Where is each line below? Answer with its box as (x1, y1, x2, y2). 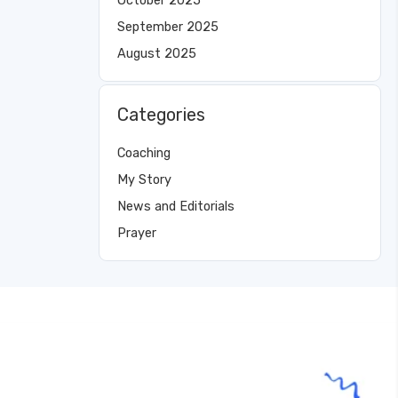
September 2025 (117, 20, 219, 36)
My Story (117, 172, 171, 188)
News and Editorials (117, 199, 235, 215)
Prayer (117, 226, 156, 242)
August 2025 (117, 46, 196, 62)
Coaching (117, 146, 171, 162)
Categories (117, 104, 205, 126)
